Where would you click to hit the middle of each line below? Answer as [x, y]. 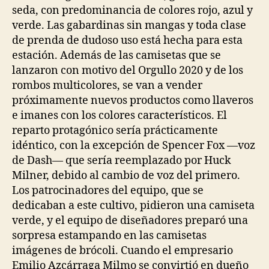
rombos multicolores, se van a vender [107, 85]
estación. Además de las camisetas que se [116, 55]
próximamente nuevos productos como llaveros [133, 100]
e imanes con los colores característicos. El [119, 115]
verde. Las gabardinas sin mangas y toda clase [129, 25]
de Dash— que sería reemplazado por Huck [122, 160]
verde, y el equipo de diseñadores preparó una [130, 220]
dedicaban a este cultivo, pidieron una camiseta [133, 205]
